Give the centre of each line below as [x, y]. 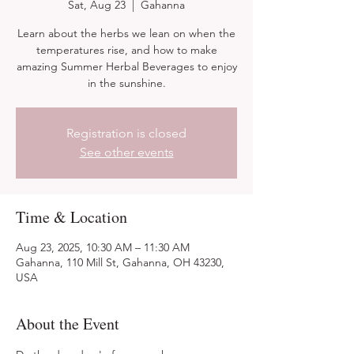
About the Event [68, 324]
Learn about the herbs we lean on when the [126, 33]
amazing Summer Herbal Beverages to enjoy [126, 66]
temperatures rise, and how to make [126, 50]
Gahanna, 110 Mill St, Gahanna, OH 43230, [120, 262]
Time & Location [72, 217]
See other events [126, 152]
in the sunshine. [126, 83]
